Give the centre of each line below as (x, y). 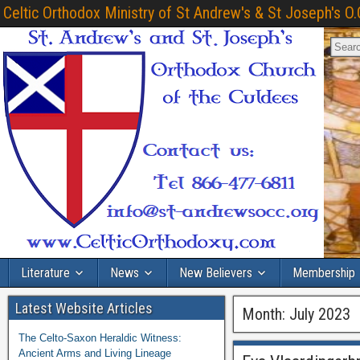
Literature (45, 273)
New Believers (216, 273)
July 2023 (320, 314)
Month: (266, 314)
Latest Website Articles (84, 308)
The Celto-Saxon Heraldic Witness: (100, 338)
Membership (324, 273)
